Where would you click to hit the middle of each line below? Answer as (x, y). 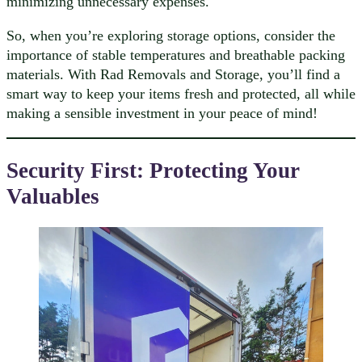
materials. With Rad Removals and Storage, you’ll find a (173, 75)
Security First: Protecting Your (153, 170)
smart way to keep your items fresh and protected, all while (181, 94)
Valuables (53, 196)
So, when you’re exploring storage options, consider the (171, 36)
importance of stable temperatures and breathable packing (176, 55)
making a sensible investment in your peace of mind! (162, 114)
